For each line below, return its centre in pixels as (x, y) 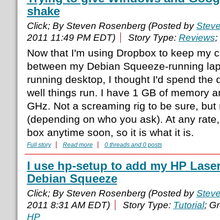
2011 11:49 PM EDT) (71, 38)
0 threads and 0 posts (133, 145)
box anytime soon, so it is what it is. (110, 133)
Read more (78, 145)
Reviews (197, 38)
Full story (39, 145)
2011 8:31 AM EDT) (68, 205)
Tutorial (189, 205)
